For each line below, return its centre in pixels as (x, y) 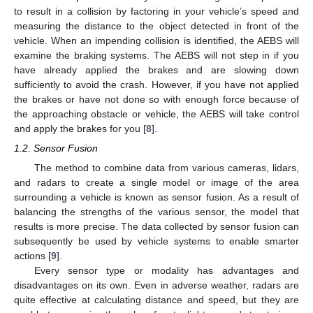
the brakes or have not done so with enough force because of (156, 99)
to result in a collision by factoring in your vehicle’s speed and (156, 11)
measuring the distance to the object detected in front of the (156, 26)
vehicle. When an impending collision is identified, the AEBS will (156, 40)
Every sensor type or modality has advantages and (166, 270)
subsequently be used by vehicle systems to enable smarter (156, 241)
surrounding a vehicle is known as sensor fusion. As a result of (156, 197)
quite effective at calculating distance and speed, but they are (156, 299)
